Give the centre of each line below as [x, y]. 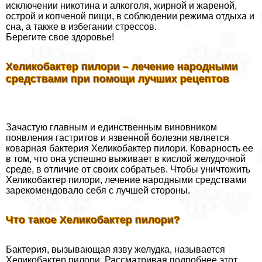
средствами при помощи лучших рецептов [118, 79]
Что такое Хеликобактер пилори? [93, 220]
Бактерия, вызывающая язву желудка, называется [116, 249]
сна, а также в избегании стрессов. [81, 26]
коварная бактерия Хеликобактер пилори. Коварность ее [130, 148]
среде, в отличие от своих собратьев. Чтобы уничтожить [128, 169]
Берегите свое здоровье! [60, 37]
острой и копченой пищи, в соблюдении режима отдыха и [130, 16]
